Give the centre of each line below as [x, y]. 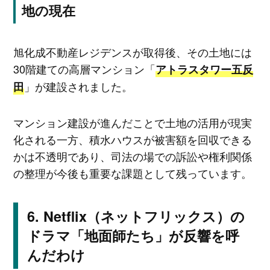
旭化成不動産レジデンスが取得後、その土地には [132, 52]
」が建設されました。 [78, 86]
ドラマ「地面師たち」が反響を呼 [133, 236]
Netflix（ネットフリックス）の [144, 216]
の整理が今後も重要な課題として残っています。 [132, 173]
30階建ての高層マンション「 [84, 68]
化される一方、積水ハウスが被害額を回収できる [132, 140]
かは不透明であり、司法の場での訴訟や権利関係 [132, 156]
